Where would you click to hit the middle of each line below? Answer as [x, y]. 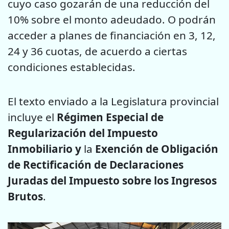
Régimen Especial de [110, 117]
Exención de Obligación [157, 148]
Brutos [25, 196]
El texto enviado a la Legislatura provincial [113, 101]
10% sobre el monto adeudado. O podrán [112, 20]
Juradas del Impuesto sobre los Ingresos [112, 180]
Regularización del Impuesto [83, 133]
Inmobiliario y [44, 148]
